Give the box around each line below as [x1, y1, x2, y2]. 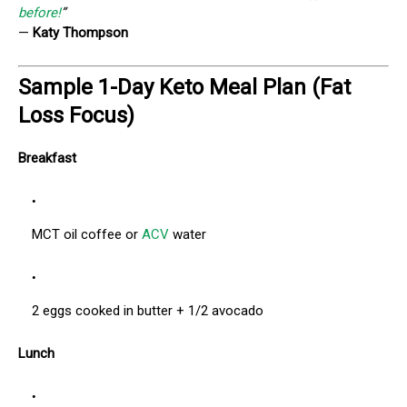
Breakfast [18, 150, 76, 167]
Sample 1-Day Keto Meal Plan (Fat [18, 74, 351, 101]
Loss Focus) [18, 103, 134, 129]
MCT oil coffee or [32, 226, 142, 243]
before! [18, 4, 61, 21]
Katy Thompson [33, 24, 128, 41]
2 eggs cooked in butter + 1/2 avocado [32, 303, 263, 320]
